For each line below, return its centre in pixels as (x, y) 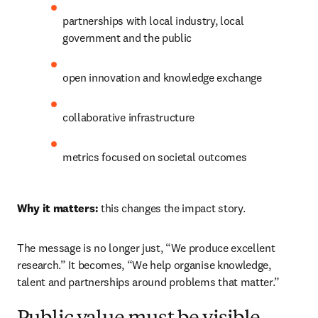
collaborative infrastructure (130, 117)
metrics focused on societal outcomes (156, 157)
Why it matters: (58, 208)
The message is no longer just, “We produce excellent (146, 248)
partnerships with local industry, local (153, 21)
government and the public (128, 38)
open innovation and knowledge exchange (164, 77)
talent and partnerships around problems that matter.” (150, 282)
